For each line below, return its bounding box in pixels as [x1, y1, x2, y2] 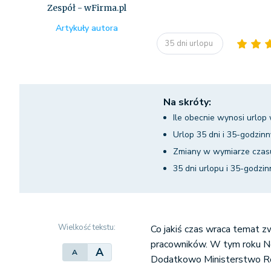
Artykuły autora [56, 22, 119, 34]
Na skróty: [163, 96, 211, 109]
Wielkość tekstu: [58, 222, 116, 233]
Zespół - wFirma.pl [47, 2, 127, 13]
